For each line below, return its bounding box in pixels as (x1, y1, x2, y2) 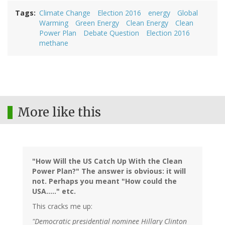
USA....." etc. (32, 186, 76, 196)
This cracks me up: (32, 201, 92, 211)
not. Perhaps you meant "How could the (32, 176, 177, 186)
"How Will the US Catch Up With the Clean (32, 156, 182, 166)
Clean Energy (126, 18, 168, 28)
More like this (18, 104, 101, 121)
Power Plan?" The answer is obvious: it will (32, 166, 186, 176)
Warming (39, 18, 68, 28)
